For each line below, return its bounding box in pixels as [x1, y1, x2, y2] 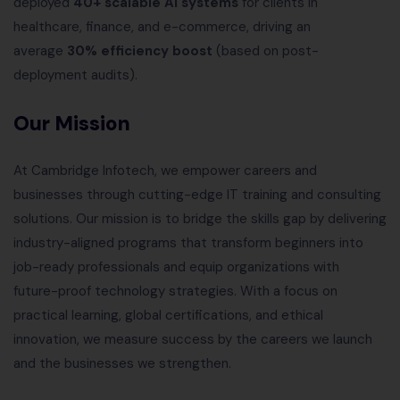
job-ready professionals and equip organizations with [13, 258, 339, 277]
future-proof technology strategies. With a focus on [13, 282, 337, 301]
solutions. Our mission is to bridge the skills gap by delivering [13, 210, 387, 229]
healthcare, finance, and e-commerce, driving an [13, 18, 311, 37]
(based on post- [212, 42, 319, 61]
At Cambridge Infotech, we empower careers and [13, 162, 317, 180]
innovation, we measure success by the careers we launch [13, 330, 372, 349]
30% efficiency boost [67, 42, 212, 61]
